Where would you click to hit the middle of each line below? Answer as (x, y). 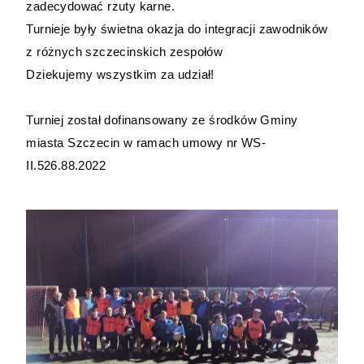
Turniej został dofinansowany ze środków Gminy (162, 120)
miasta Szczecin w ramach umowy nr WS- (146, 143)
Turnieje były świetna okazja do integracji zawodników (177, 29)
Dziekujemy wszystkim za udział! (120, 74)
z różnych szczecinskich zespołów (125, 52)
